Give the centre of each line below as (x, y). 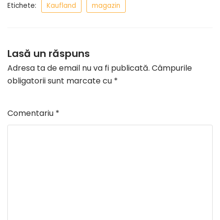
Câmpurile (172, 68)
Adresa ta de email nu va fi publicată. (79, 68)
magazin (106, 6)
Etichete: (22, 6)
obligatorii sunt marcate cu (61, 81)
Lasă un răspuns (49, 54)
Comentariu (31, 113)
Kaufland (61, 6)
